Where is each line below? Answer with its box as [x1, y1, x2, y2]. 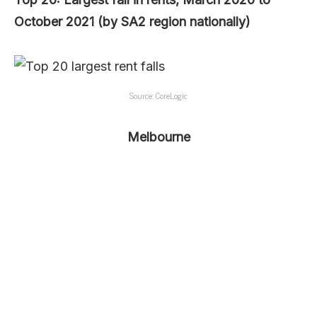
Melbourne [127, 129, 190, 144]
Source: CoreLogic [129, 88, 188, 103]
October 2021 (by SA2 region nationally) [14, 13, 250, 29]
